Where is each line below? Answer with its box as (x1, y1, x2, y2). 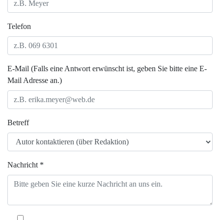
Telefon (7, 22, 31, 30)
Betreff (7, 118, 29, 127)
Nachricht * (7, 161, 44, 169)
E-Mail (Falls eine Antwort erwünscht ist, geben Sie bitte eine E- (7, 64, 207, 73)
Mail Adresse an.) (7, 76, 62, 84)
